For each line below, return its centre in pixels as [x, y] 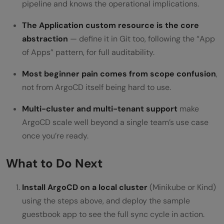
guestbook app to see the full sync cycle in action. [113, 214]
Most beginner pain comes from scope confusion [119, 73]
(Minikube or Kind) [182, 187]
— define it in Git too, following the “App [141, 38]
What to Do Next [54, 163]
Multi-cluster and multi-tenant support [100, 108]
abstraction [45, 38]
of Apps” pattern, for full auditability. [88, 52]
